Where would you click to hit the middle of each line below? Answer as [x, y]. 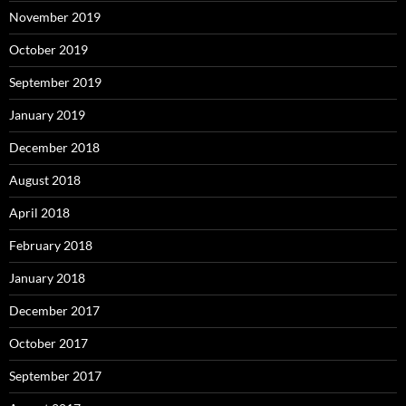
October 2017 [48, 343]
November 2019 [55, 17]
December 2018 [54, 147]
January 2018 [47, 278]
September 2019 [55, 82]
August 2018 [45, 180]
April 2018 [39, 213]
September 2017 [55, 376]
